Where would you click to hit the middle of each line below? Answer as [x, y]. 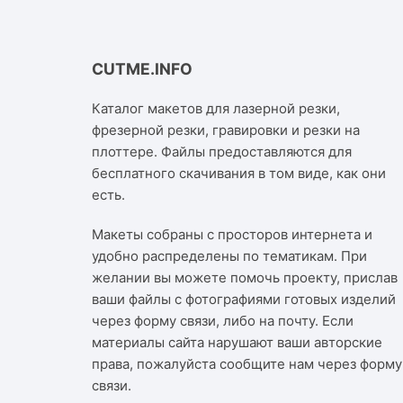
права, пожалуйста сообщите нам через [226, 363]
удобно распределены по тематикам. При [229, 255]
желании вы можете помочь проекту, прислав [245, 277]
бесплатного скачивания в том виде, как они [239, 173]
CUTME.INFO [142, 69]
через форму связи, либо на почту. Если [223, 320]
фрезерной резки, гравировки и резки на [226, 130]
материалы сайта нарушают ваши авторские [237, 342]
